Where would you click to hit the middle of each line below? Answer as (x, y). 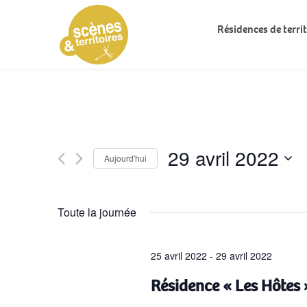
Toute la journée (97, 212)
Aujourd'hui (125, 158)
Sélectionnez (195, 179)
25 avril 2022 (179, 256)
